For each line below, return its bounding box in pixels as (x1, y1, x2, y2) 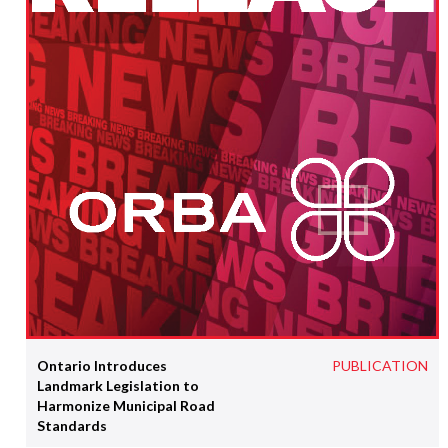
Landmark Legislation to (36, 376, 199, 394)
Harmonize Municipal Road (36, 396, 215, 414)
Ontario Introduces (36, 356, 167, 374)
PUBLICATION (332, 356, 429, 374)
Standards (36, 416, 107, 434)
